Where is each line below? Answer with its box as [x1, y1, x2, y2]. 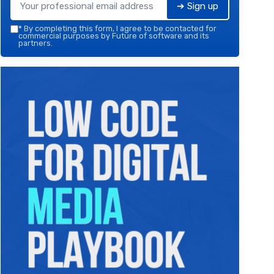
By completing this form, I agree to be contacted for [22, 24, 217, 34]
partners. [18, 39, 53, 48]
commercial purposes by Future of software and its [18, 31, 209, 41]
